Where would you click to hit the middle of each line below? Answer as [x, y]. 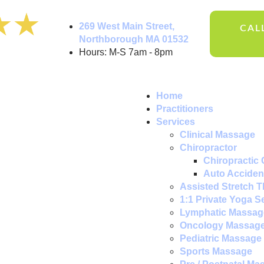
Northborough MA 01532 [134, 39]
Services [176, 122]
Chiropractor [208, 148]
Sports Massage [216, 251]
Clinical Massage [217, 135]
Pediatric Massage [221, 238]
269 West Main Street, [127, 26]
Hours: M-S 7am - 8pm [126, 52]
